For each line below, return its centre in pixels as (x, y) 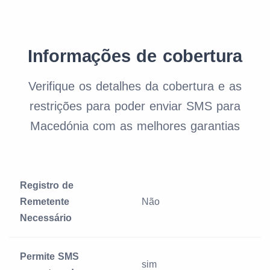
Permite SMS (49, 256)
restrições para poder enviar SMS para (135, 106)
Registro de (47, 185)
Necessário (46, 218)
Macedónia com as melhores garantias (135, 126)
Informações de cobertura (135, 56)
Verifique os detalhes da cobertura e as (135, 86)
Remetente (45, 202)
